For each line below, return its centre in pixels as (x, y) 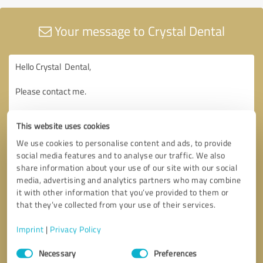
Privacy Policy (76, 229)
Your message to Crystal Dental (138, 31)
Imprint (30, 229)
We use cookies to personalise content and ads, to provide (124, 143)
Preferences (176, 253)
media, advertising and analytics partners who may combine (129, 180)
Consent (31, 246)
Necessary (57, 253)
